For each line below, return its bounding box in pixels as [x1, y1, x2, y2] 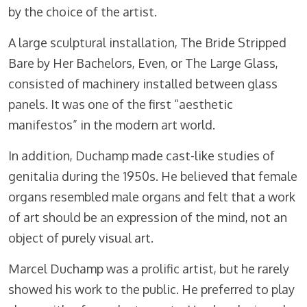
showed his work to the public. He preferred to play [8, 282, 295, 297]
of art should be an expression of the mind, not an [8, 210, 287, 225]
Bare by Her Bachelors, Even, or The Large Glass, [8, 56, 278, 71]
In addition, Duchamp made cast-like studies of [8, 148, 275, 164]
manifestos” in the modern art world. [8, 117, 215, 133]
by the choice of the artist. [8, 4, 157, 20]
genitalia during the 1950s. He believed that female [8, 169, 297, 184]
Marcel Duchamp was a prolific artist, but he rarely [8, 261, 289, 277]
